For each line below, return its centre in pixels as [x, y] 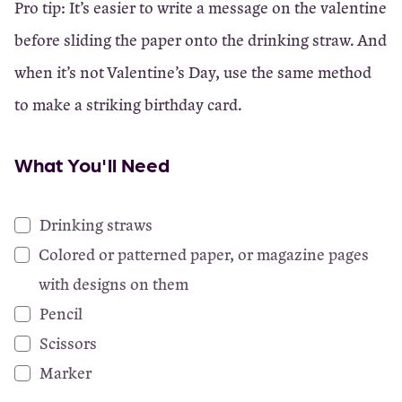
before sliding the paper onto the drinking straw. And [201, 39]
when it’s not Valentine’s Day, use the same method [193, 72]
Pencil [61, 313]
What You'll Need [92, 164]
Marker [66, 372]
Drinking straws [96, 224]
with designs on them [114, 284]
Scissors [68, 343]
